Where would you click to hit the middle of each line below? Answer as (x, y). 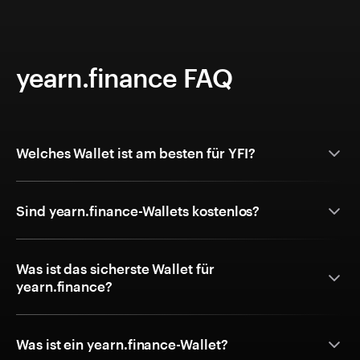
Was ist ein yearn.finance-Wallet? (123, 344)
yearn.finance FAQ (124, 78)
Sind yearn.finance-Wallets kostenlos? (139, 211)
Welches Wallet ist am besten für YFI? (136, 153)
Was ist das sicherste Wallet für (115, 269)
